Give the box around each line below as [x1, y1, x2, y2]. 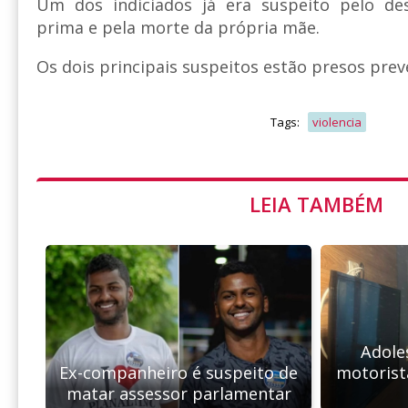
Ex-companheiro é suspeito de [59, 362, 298, 384]
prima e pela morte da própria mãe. [36, 16, 320, 39]
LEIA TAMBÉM [249, 190, 383, 219]
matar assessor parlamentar [66, 382, 291, 405]
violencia [312, 114, 362, 131]
